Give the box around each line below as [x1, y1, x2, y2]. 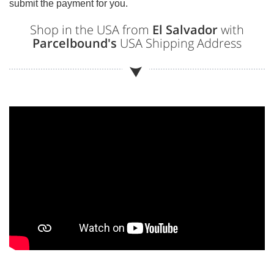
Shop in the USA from [30, 21, 152, 38]
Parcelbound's [32, 34, 117, 51]
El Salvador [152, 21, 218, 38]
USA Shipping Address [117, 34, 242, 51]
